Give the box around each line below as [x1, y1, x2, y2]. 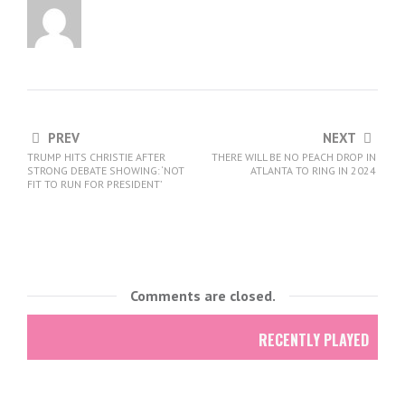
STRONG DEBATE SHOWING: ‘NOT [27, 164, 184, 177]
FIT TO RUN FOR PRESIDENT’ [27, 177, 162, 191]
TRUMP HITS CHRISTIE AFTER [27, 150, 165, 164]
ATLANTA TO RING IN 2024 [250, 164, 376, 177]
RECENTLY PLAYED [259, 329, 369, 351]
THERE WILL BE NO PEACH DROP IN [212, 150, 376, 164]
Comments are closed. [129, 287, 276, 305]
